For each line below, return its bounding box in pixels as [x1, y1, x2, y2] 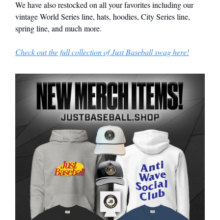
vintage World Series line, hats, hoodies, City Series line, [15, 11, 190, 22]
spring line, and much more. [15, 23, 102, 33]
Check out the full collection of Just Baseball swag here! [15, 46, 189, 57]
